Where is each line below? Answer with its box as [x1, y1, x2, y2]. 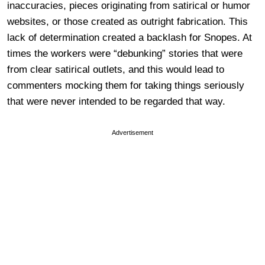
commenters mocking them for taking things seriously [7, 79, 244, 91]
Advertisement [112, 128, 153, 136]
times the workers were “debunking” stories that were [7, 47, 243, 59]
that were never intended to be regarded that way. [7, 95, 225, 107]
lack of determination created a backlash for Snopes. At [7, 31, 252, 43]
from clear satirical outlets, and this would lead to [7, 63, 224, 75]
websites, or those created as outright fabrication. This [7, 15, 248, 27]
